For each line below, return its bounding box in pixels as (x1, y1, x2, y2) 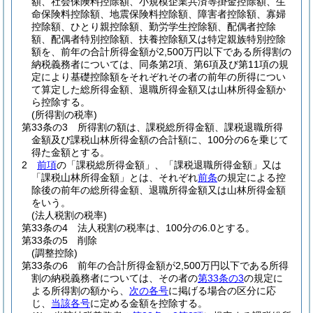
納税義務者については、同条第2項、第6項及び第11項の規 (31, 59, 289, 70)
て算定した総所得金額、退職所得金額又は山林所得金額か (31, 84, 286, 95)
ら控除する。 (31, 96, 90, 108)
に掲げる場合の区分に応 (168, 285, 276, 296)
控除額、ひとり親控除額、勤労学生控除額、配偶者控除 (31, 21, 276, 32)
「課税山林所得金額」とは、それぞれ (31, 172, 198, 183)
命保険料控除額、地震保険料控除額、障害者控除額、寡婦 (31, 8, 286, 20)
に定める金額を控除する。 (90, 298, 208, 309)
